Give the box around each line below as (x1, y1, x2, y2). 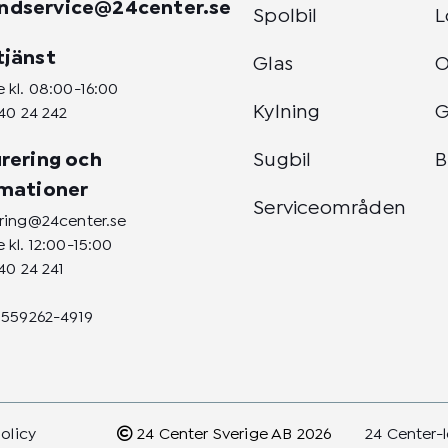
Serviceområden (253, 200, 406, 218)
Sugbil (253, 152, 312, 170)
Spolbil (253, 8, 318, 26)
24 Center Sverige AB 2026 (132, 428, 332, 442)
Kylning (253, 104, 321, 122)
